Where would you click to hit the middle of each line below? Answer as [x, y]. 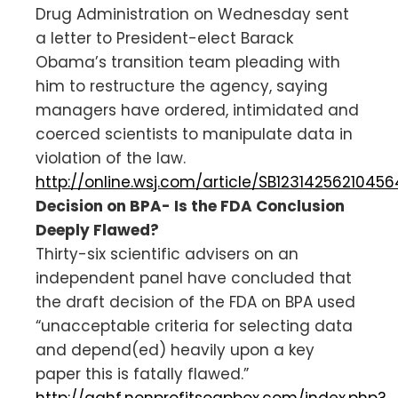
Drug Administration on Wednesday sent [192, 14]
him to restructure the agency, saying [182, 86]
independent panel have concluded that [194, 278]
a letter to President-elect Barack [164, 38]
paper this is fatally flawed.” [142, 374]
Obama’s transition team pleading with [188, 62]
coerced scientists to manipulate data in [194, 134]
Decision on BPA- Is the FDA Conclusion [190, 206]
